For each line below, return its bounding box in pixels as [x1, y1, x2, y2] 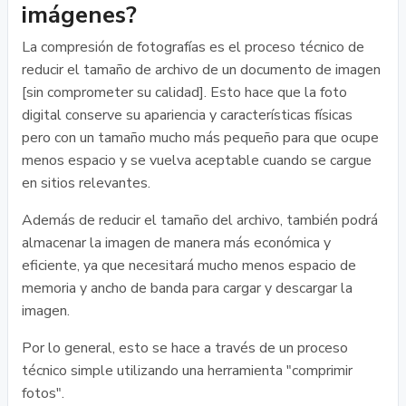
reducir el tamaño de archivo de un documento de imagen [22, 60, 381, 80]
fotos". [22, 383, 64, 403]
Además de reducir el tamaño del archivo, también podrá [22, 210, 378, 230]
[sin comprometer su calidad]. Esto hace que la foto [22, 82, 347, 102]
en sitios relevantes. [22, 173, 150, 193]
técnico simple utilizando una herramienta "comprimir [22, 361, 353, 381]
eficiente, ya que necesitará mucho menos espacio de [22, 256, 356, 275]
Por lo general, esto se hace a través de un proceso [22, 338, 348, 358]
